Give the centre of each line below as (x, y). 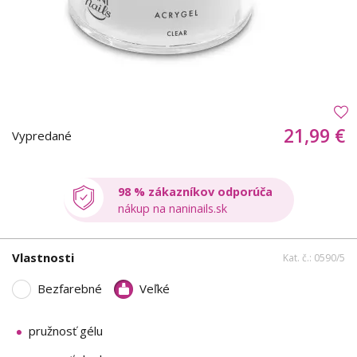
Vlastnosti (43, 258)
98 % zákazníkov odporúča (195, 191)
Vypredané (43, 135)
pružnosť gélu (66, 330)
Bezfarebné (70, 289)
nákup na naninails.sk (172, 208)
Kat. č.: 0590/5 (314, 258)
